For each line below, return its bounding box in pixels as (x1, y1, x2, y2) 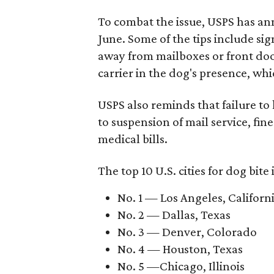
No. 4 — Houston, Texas (117, 241, 243, 256)
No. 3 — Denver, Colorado (117, 224, 257, 239)
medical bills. (98, 131, 168, 146)
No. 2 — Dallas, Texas (117, 207, 231, 222)
